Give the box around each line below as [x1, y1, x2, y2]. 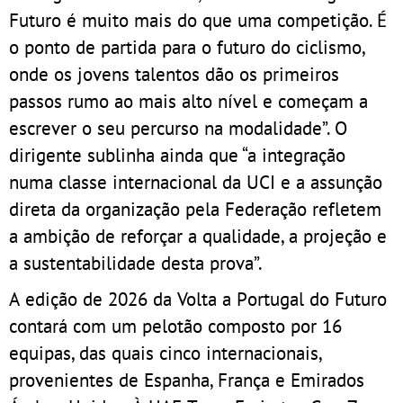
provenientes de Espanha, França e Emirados [9, 367, 364, 393]
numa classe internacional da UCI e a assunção [9, 169, 382, 195]
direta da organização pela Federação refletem [9, 196, 381, 222]
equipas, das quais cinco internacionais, [9, 340, 322, 366]
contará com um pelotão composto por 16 [9, 313, 342, 339]
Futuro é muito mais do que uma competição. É [9, 7, 387, 33]
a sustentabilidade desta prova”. [9, 250, 263, 276]
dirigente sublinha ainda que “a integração [9, 142, 345, 168]
